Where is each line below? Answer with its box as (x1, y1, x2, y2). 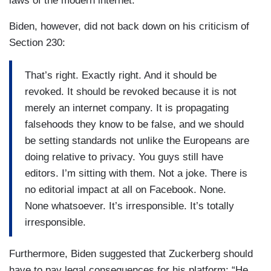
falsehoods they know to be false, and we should (25, 118, 244, 130)
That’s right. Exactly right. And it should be (25, 69, 217, 81)
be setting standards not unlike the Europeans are (25, 134, 249, 146)
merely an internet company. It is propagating (25, 102, 229, 114)
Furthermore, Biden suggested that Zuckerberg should (9, 248, 253, 260)
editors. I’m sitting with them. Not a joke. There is (25, 167, 247, 179)
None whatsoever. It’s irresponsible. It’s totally (25, 200, 234, 212)
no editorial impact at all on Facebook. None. (25, 183, 226, 195)
